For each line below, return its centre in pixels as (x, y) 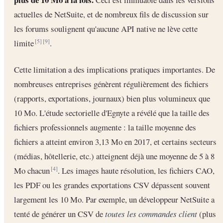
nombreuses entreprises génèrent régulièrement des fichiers (111, 84)
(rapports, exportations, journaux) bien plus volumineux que (112, 98)
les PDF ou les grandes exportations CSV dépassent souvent (112, 185)
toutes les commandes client (151, 214)
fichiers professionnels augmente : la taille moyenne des (105, 127)
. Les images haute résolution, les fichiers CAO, (136, 170)
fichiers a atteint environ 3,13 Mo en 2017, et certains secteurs (115, 141)
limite (25, 43)
